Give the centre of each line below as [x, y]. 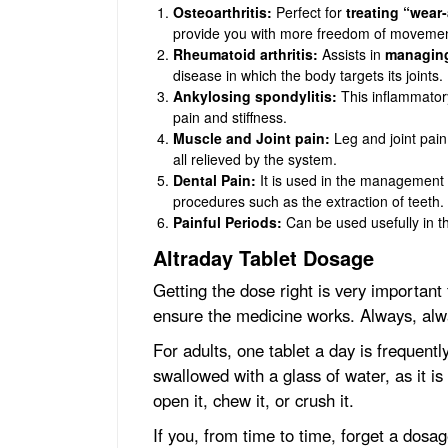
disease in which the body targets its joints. [308, 74]
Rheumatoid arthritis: [245, 53]
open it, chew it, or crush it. [256, 399]
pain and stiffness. [230, 116]
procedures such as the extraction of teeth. [308, 200]
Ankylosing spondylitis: [255, 95]
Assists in [351, 53]
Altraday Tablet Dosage [263, 257]
